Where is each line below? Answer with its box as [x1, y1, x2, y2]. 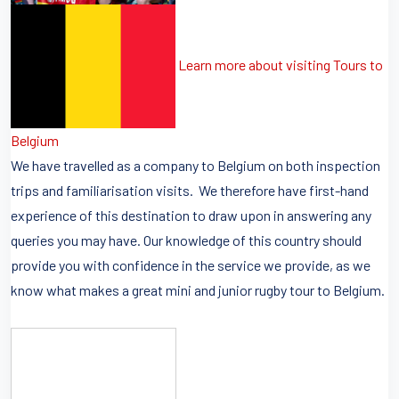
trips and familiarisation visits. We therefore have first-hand [11, 182, 369, 199]
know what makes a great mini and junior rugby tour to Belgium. [11, 281, 385, 299]
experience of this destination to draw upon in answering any [11, 207, 371, 224]
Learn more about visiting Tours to [178, 55, 383, 73]
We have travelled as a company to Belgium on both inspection [11, 157, 380, 175]
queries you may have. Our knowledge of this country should [11, 232, 362, 249]
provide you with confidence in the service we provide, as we [11, 256, 370, 274]
